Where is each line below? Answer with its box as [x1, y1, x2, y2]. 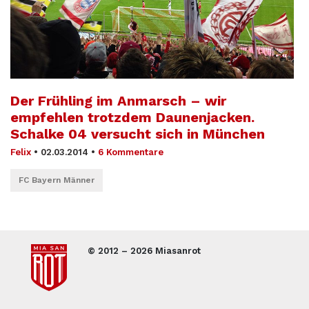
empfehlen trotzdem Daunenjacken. [10, 109, 255, 126]
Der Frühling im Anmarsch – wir [10, 92, 226, 110]
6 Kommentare [98, 147, 163, 158]
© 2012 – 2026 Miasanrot [88, 246, 201, 257]
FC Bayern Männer [19, 175, 94, 186]
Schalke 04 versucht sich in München [10, 126, 265, 143]
